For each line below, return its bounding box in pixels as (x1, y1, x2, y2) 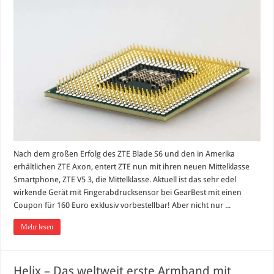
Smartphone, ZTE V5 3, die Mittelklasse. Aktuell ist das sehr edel (13, 175, 237, 185)
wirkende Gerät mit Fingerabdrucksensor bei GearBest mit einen (13, 188, 242, 198)
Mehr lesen (21, 223, 54, 232)
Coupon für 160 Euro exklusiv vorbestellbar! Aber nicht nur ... (13, 201, 231, 210)
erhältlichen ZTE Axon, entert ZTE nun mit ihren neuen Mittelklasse (13, 162, 250, 172)
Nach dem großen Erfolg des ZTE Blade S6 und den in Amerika (13, 149, 235, 159)
